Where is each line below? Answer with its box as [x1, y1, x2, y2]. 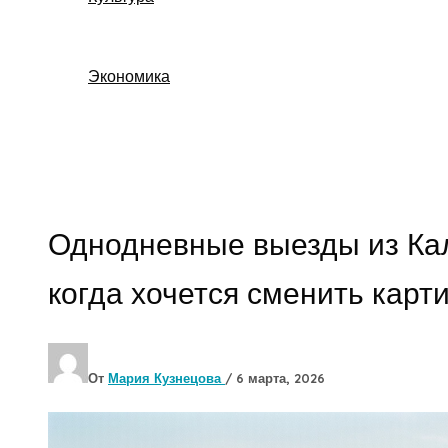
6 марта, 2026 [236, 369, 325, 386]
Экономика [88, 66, 170, 86]
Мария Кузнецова [108, 369, 225, 386]
